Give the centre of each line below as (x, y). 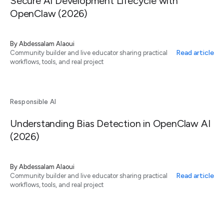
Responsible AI (33, 101)
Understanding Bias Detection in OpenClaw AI (110, 123)
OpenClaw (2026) (49, 13)
